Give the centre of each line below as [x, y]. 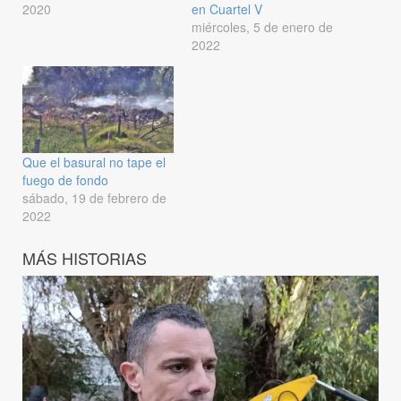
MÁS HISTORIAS [85, 257]
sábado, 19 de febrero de [94, 197]
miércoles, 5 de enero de [262, 27]
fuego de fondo [65, 179]
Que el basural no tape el [94, 162]
